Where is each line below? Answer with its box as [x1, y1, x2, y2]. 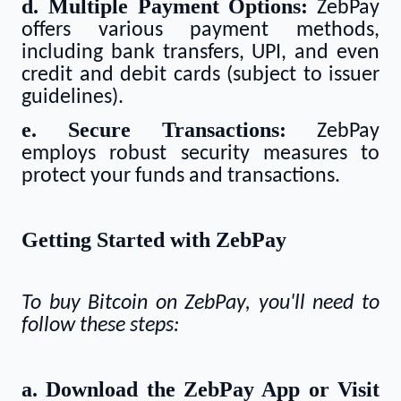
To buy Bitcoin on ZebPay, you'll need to [21, 293, 380, 315]
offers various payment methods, [21, 19, 380, 41]
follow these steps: [21, 315, 179, 337]
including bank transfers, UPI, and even [21, 41, 380, 64]
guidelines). [21, 86, 124, 108]
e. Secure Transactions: [21, 117, 286, 141]
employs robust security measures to [21, 142, 380, 165]
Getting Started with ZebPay [21, 227, 286, 252]
